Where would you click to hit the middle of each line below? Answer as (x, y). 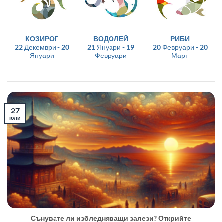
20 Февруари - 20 (180, 47)
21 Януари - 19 (111, 47)
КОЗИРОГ (42, 39)
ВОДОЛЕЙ (111, 39)
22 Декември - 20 (42, 47)
